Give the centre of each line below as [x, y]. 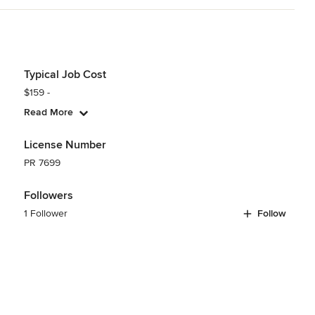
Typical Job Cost [65, 74]
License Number [65, 144]
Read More [48, 112]
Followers [48, 195]
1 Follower [45, 213]
